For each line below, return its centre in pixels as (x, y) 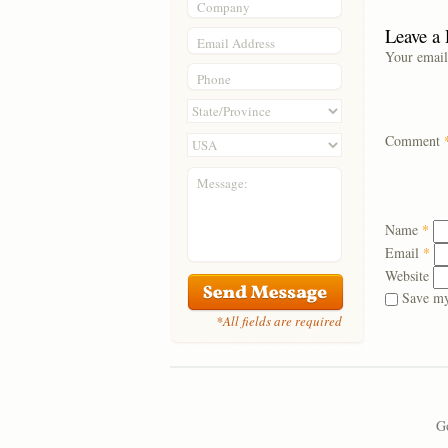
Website (407, 275)
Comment (414, 141)
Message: (222, 183)
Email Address (236, 43)
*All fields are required (279, 321)
